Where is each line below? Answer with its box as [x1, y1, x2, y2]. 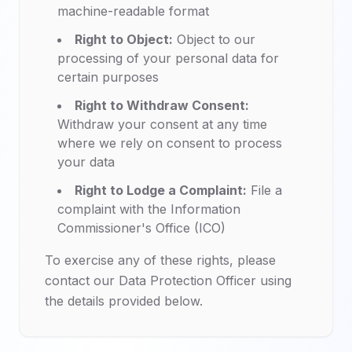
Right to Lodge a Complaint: [75, 182, 247, 198]
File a [247, 182, 282, 198]
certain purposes [57, 69, 159, 85]
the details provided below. [45, 293, 203, 309]
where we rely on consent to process [57, 135, 282, 151]
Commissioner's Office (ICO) [57, 220, 225, 236]
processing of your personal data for [57, 50, 279, 66]
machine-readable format [57, 3, 209, 19]
